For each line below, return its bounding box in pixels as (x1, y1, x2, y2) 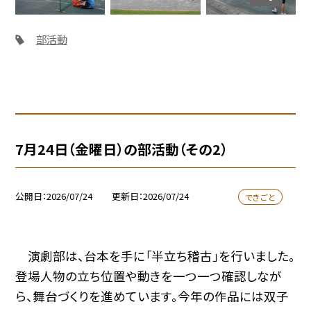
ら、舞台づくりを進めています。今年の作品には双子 (15, 287, 289, 305)
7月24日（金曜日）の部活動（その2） (15, 138, 228, 159)
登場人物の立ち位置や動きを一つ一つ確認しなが (15, 267, 283, 285)
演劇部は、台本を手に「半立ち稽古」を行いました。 (15, 246, 296, 264)
